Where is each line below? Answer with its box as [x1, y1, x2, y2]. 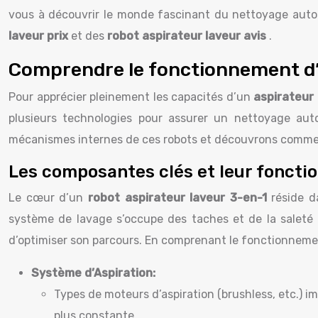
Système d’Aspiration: [31, 266, 155, 280]
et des [71, 29, 107, 43]
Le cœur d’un [9, 191, 88, 204]
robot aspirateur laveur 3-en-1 [87, 191, 272, 204]
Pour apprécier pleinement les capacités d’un [9, 90, 254, 104]
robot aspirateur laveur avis [107, 29, 269, 43]
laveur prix [9, 29, 71, 43]
